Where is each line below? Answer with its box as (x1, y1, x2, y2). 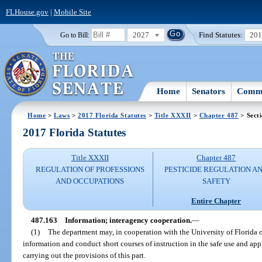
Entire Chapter (191, 196, 242, 205)
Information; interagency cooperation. (64, 215, 192, 225)
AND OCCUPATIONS (56, 177, 125, 186)
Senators (192, 86, 226, 96)
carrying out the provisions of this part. (23, 250, 146, 260)
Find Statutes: (199, 30, 243, 39)
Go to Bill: (60, 31, 89, 39)
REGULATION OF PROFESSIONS (35, 165, 144, 174)
